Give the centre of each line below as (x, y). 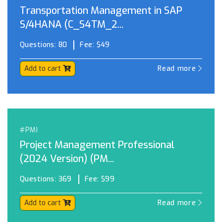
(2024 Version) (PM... (67, 159)
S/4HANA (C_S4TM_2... (72, 25)
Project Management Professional (97, 145)
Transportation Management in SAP (101, 11)
